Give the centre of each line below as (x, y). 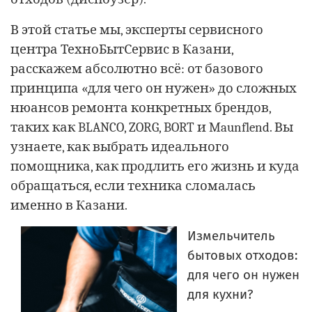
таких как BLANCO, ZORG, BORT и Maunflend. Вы (152, 127)
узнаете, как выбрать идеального (120, 147)
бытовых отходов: (242, 255)
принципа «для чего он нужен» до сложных (154, 88)
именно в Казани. (69, 205)
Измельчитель (231, 236)
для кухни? (220, 294)
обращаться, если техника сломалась (133, 186)
